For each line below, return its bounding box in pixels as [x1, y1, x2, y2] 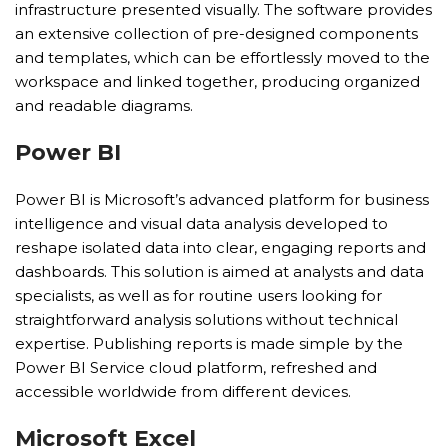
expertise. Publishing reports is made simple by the [15, 334, 403, 353]
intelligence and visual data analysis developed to [15, 214, 388, 233]
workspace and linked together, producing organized [15, 72, 420, 91]
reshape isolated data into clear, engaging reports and [15, 238, 426, 257]
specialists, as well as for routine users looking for [15, 286, 382, 305]
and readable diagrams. [15, 96, 193, 115]
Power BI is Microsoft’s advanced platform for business [15, 190, 429, 209]
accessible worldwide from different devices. [15, 382, 351, 401]
